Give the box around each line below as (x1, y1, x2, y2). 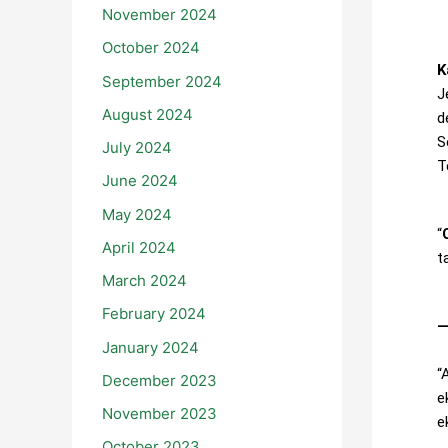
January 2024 (102, 337, 199, 357)
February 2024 (102, 304, 206, 324)
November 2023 (102, 404, 217, 424)
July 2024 (102, 138, 172, 158)
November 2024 (102, 5, 217, 25)
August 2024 (102, 104, 193, 124)
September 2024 (102, 71, 222, 91)
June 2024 (102, 171, 178, 191)
